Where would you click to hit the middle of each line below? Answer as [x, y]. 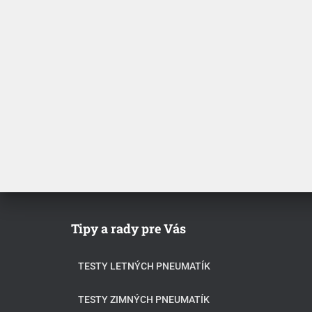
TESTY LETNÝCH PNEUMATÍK [144, 266]
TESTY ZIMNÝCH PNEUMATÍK [144, 299]
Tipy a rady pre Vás [128, 228]
